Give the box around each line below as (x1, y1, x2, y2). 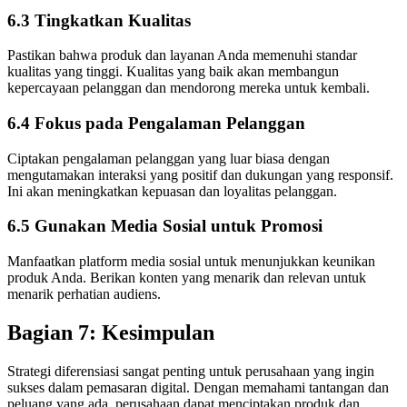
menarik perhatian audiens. (7, 286, 161, 303)
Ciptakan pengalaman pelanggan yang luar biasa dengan (7, 150, 330, 166)
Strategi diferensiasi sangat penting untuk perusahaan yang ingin (7, 362, 374, 379)
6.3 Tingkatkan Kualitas (7, 10, 191, 30)
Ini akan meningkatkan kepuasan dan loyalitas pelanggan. (7, 183, 337, 199)
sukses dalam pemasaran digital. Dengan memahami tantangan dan (7, 379, 389, 395)
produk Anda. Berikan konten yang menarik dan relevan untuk (7, 270, 366, 286)
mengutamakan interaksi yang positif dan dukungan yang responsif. (7, 166, 393, 183)
